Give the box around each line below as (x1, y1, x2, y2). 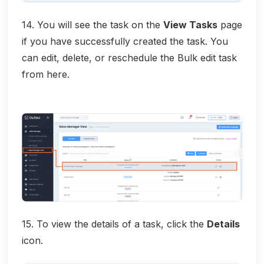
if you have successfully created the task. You (22, 35, 228, 47)
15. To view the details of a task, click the (22, 218, 207, 230)
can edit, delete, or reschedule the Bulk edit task (22, 51, 237, 64)
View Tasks (163, 18, 217, 31)
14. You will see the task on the (22, 18, 163, 31)
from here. (22, 68, 70, 80)
